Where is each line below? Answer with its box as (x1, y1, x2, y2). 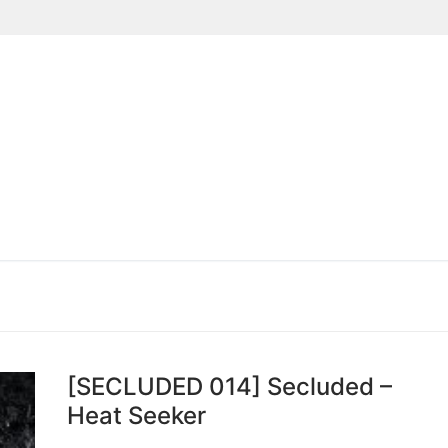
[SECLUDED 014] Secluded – (67, 372, 393, 401)
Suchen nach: (355, 221, 396, 242)
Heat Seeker (67, 401, 207, 430)
